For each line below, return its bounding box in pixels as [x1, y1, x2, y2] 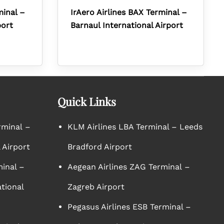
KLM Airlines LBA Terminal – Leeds [67, 122, 202, 131]
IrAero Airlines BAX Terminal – [70, 7, 187, 17]
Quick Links [57, 94, 116, 109]
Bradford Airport [67, 142, 132, 151]
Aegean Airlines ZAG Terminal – [67, 162, 190, 171]
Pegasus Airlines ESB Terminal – [67, 202, 191, 211]
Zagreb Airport [67, 182, 124, 191]
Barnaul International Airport [70, 20, 183, 30]
